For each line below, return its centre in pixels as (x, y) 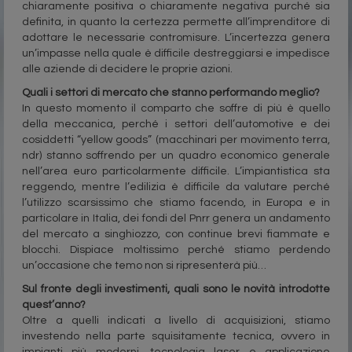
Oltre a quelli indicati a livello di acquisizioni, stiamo (176, 321)
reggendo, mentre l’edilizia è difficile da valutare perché (176, 187)
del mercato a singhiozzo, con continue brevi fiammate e (176, 235)
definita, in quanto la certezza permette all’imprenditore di (176, 22)
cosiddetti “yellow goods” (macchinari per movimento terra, (176, 140)
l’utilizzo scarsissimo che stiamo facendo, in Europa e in (176, 203)
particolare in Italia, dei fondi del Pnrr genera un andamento (176, 219)
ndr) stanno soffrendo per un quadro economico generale (176, 156)
